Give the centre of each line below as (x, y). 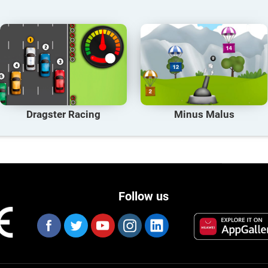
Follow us (144, 197)
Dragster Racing (64, 115)
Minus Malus (204, 115)
